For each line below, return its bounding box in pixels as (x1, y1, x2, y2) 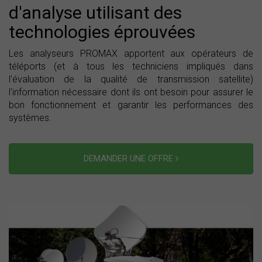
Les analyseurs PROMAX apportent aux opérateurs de (9, 48, 253, 59)
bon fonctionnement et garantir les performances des (9, 99, 253, 111)
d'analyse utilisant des (9, 2, 182, 23)
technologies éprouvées (9, 22, 195, 42)
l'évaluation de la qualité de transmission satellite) (9, 74, 253, 85)
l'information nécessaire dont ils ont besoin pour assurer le (9, 87, 253, 98)
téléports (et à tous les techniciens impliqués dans (9, 61, 253, 72)
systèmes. (9, 112, 51, 123)
